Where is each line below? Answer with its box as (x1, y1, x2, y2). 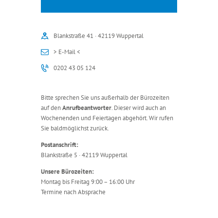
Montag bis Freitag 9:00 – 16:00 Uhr (41, 177, 135, 186)
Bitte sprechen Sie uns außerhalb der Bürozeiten (41, 93, 169, 102)
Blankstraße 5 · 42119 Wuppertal (41, 150, 127, 159)
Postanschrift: (41, 140, 78, 149)
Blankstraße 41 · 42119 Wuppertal (54, 31, 144, 40)
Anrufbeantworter (62, 103, 111, 112)
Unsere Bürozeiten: (41, 167, 94, 176)
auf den (41, 103, 62, 112)
